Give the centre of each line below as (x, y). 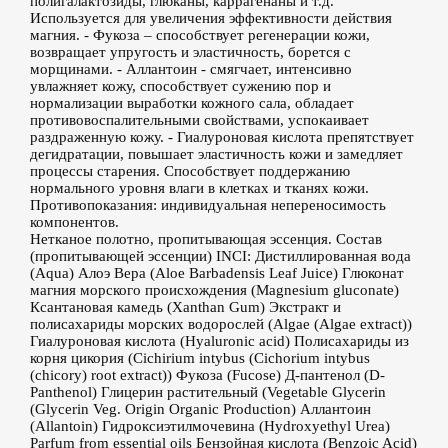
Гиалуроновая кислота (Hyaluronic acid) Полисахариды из (219, 341)
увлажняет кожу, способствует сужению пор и (180, 86)
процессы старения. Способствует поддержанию (190, 171)
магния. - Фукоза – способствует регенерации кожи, (200, 35)
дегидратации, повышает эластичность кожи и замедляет (216, 154)
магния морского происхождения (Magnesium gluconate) (214, 290)
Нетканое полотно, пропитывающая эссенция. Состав (206, 239)
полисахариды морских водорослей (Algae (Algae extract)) (221, 324)
